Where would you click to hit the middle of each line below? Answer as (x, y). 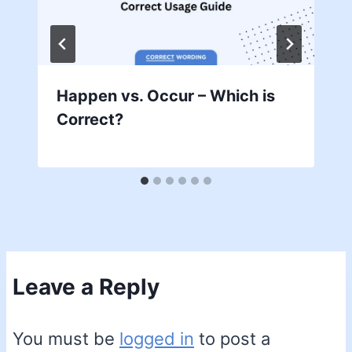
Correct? (90, 119)
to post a (232, 338)
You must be (66, 338)
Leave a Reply (86, 286)
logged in (157, 338)
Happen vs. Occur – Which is (166, 95)
